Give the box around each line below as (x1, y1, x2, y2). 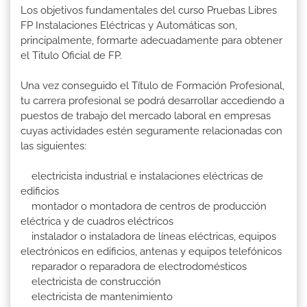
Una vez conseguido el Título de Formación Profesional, (21, 79, 284, 93)
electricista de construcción (21, 275, 161, 288)
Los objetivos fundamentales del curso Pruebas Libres (21, 4, 277, 17)
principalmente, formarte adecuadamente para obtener (21, 34, 282, 47)
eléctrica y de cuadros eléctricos (21, 215, 173, 228)
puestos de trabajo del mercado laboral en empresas (21, 110, 271, 123)
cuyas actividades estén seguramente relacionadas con (21, 125, 282, 138)
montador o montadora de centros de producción (21, 200, 267, 213)
